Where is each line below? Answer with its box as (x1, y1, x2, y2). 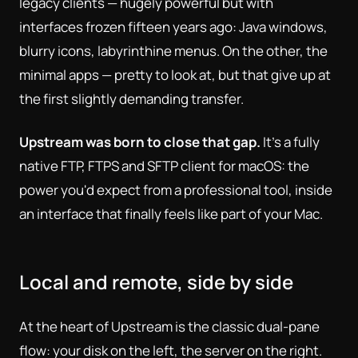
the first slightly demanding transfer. (19, 89, 244, 108)
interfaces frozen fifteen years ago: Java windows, (19, 17, 328, 36)
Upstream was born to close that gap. (19, 132, 261, 151)
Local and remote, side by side (19, 268, 293, 295)
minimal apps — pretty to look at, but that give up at (19, 65, 331, 84)
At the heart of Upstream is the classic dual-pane (19, 316, 320, 336)
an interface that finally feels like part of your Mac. (19, 204, 323, 223)
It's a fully (261, 132, 320, 151)
